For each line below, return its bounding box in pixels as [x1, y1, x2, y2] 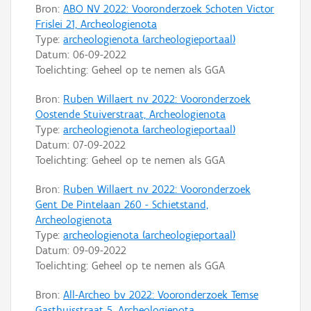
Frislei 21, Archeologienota [35, 17, 157, 31]
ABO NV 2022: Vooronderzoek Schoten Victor [63, 1, 274, 15]
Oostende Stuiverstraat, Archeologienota [35, 107, 226, 121]
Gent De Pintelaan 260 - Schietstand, [35, 197, 208, 211]
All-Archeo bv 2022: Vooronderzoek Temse [63, 287, 258, 301]
